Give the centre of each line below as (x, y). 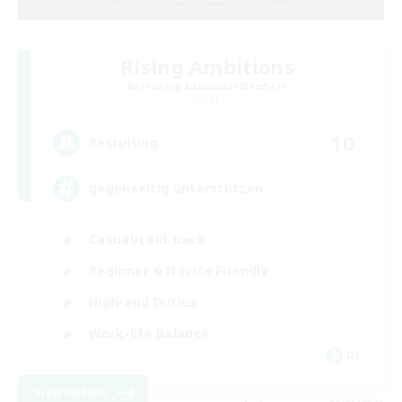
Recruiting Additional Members (207, 86)
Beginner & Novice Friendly (179, 271)
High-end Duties (143, 302)
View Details (71, 392)
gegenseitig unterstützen (176, 188)
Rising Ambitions (207, 66)
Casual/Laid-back (147, 240)
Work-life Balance (149, 334)
